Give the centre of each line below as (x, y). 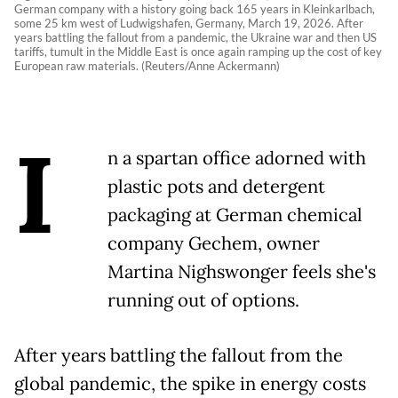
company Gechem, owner (214, 244)
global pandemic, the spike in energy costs (190, 384)
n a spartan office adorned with (237, 159)
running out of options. (203, 301)
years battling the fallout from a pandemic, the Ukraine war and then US (195, 38)
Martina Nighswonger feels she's (242, 272)
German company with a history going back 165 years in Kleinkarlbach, (195, 9)
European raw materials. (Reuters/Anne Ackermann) (147, 66)
